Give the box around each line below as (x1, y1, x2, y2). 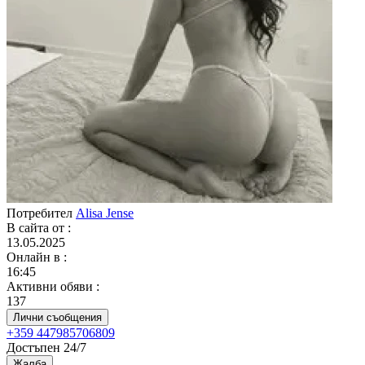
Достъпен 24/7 (7, 341, 86, 354)
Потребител (7, 206, 76, 220)
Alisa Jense (76, 206, 134, 220)
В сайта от (7, 221, 68, 235)
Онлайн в (7, 250, 64, 264)
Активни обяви (7, 279, 96, 293)
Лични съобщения (13, 311, 102, 323)
